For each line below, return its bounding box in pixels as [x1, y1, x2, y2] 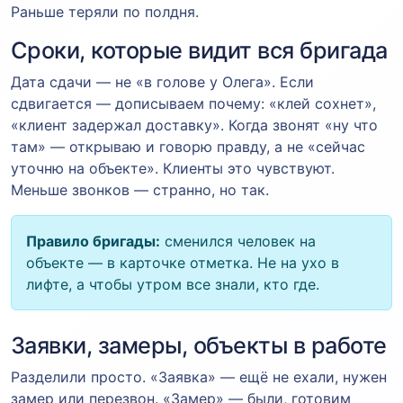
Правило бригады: [26, 231, 160, 250]
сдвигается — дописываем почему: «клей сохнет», [11, 94, 376, 112]
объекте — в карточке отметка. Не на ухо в [26, 253, 339, 272]
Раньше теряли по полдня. [11, 2, 199, 21]
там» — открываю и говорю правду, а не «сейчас [11, 137, 365, 156]
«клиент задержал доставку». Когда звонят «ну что [11, 115, 378, 134]
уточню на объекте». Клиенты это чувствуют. [11, 158, 335, 177]
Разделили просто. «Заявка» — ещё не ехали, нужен [11, 367, 387, 386]
